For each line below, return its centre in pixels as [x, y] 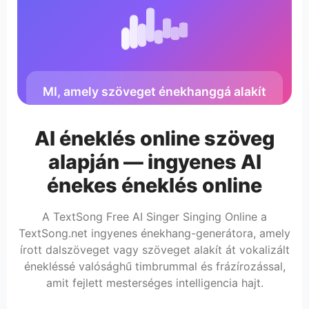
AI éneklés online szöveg [154, 138]
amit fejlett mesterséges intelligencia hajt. [154, 282]
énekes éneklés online [154, 185]
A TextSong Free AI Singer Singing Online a [154, 216]
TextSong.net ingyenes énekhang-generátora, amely [154, 233]
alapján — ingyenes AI [154, 161]
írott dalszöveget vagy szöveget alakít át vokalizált [154, 249]
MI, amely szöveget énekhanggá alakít [154, 91]
